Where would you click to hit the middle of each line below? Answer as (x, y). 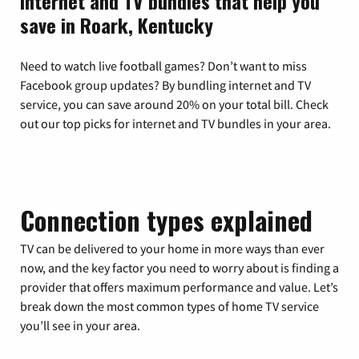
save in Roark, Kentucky (117, 24)
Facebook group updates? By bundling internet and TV (165, 85)
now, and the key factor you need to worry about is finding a (179, 267)
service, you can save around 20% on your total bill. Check (174, 104)
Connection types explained (166, 220)
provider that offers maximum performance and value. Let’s (179, 286)
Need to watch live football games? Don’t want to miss (163, 65)
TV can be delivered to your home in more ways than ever (172, 248)
